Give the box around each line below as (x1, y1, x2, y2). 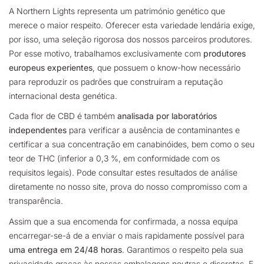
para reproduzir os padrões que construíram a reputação (9, 76, 223, 87)
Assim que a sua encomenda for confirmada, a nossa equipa (9, 216, 238, 226)
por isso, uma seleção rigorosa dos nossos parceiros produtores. (9, 34, 252, 44)
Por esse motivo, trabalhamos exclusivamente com (9, 48, 201, 58)
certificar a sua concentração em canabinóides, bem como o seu (9, 139, 255, 150)
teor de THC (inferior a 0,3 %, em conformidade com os (9, 153, 220, 164)
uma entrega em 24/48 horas (9, 244, 122, 255)
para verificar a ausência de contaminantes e (69, 125, 240, 136)
